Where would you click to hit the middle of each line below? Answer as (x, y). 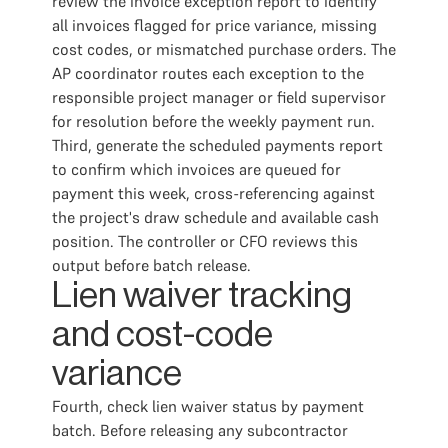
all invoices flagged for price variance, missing (214, 25)
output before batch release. (151, 265)
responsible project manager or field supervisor (219, 97)
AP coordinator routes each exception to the (208, 73)
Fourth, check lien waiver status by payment (208, 406)
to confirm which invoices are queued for (196, 169)
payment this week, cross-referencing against (213, 193)
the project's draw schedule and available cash (215, 217)
